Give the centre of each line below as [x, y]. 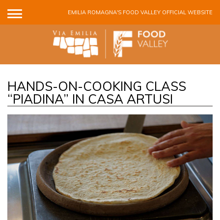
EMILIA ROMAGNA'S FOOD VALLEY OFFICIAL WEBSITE [140, 12]
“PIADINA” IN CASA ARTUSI [90, 99]
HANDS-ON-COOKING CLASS [97, 86]
